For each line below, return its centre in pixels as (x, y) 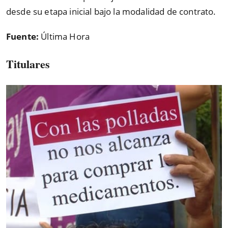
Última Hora (64, 36)
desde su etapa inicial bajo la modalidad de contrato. (111, 12)
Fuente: (23, 36)
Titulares (28, 64)
